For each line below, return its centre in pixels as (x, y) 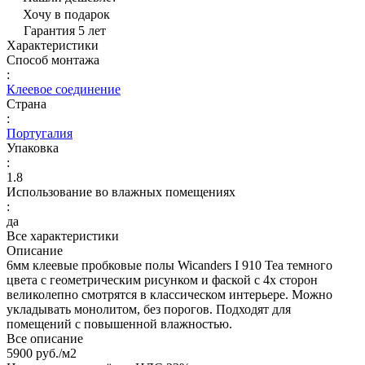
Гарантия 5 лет (65, 30)
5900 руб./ (34, 353)
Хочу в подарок (66, 14)
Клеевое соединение (64, 89)
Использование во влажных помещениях (121, 191)
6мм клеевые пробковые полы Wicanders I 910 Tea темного (169, 265)
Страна (26, 103)
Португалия (40, 133)
